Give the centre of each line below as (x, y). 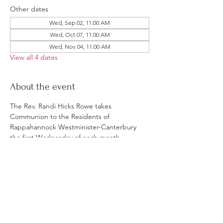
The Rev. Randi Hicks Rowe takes (62, 106)
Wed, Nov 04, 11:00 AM (80, 47)
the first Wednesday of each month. (66, 137)
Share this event (43, 193)
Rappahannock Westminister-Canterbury (74, 127)
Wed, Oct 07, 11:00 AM (80, 35)
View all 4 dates (34, 57)
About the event (43, 87)
